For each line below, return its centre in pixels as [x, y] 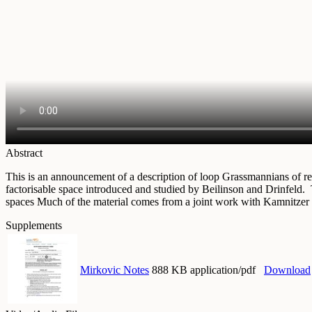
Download [287, 270]
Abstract [24, 153]
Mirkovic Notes [115, 270]
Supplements [34, 226]
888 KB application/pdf [204, 270]
